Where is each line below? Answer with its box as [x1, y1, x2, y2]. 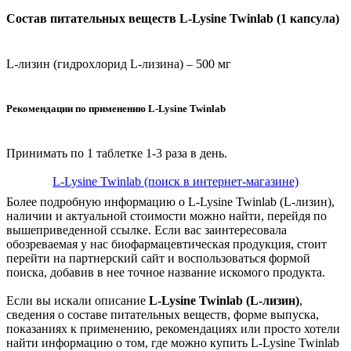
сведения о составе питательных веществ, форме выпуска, [6, 308, 319, 321]
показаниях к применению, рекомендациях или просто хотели [6, 322, 340, 335]
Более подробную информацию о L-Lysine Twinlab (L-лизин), [6, 195, 335, 208]
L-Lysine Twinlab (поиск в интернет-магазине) [52, 175, 299, 188]
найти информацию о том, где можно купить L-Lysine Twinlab [6, 336, 339, 349]
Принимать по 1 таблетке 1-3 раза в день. [6, 147, 227, 160]
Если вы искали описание [6, 294, 149, 307]
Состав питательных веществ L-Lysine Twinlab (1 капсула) [6, 12, 339, 26]
